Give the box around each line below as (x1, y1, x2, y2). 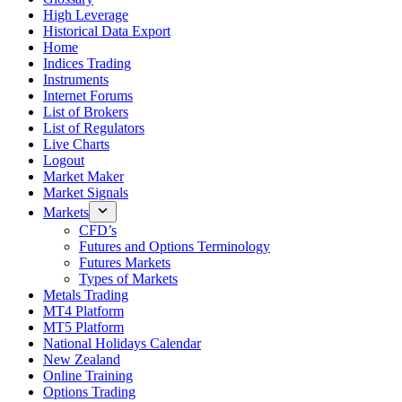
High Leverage (43, 7, 128, 22)
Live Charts (43, 136, 109, 152)
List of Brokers (43, 104, 128, 119)
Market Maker (43, 169, 124, 184)
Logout (43, 153, 84, 168)
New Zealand (43, 352, 120, 367)
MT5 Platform (43, 319, 124, 335)
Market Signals (43, 185, 128, 200)
